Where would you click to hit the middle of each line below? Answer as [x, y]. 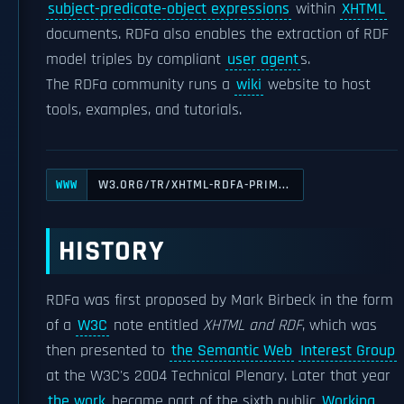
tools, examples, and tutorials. [144, 110]
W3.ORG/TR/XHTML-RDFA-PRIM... [194, 184]
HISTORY [112, 251]
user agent [263, 60]
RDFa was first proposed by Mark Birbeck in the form [220, 300]
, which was [340, 326]
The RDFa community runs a [140, 85]
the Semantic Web [232, 351]
